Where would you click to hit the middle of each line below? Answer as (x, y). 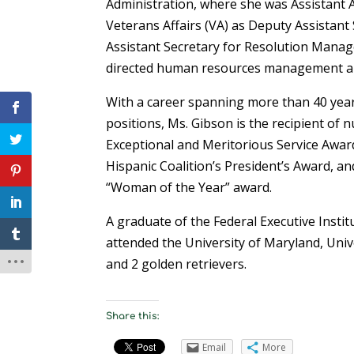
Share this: (133, 316)
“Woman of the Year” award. (189, 187)
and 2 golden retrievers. (177, 264)
